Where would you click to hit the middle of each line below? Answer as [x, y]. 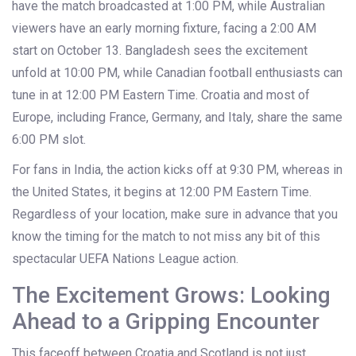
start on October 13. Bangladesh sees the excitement [160, 51]
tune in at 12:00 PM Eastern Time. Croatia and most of [161, 95]
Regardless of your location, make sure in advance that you [175, 215]
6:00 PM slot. [49, 140]
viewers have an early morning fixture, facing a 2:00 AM [164, 29]
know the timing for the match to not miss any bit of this [166, 237]
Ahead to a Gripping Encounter [166, 322]
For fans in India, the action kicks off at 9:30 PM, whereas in [177, 170]
